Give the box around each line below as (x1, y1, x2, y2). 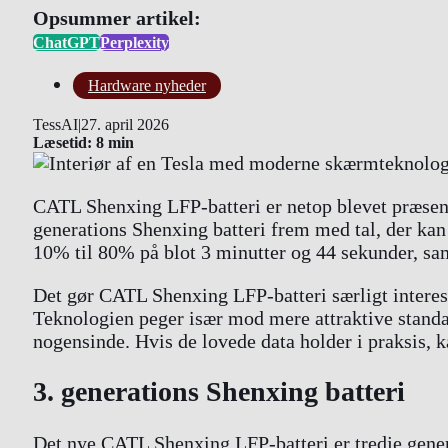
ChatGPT (33, 34, 100, 52)
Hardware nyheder (88, 77, 206, 95)
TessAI (33, 116, 78, 134)
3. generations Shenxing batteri (33, 376, 405, 408)
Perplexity (100, 34, 169, 52)
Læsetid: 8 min (33, 134, 134, 152)
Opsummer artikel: (33, 7, 201, 30)
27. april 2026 (81, 116, 169, 134)
